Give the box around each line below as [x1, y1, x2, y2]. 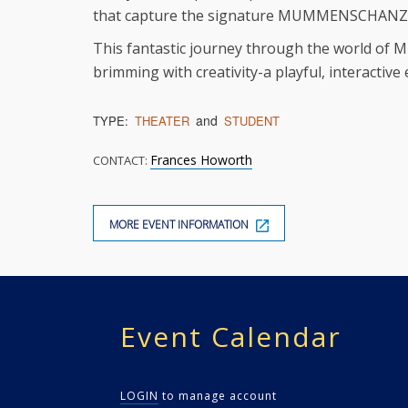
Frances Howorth [150, 151, 252, 168]
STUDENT [224, 112, 280, 129]
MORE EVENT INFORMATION [109, 217, 251, 232]
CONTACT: [93, 152, 150, 168]
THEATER [135, 112, 189, 129]
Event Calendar [120, 318, 342, 355]
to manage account [158, 388, 277, 403]
